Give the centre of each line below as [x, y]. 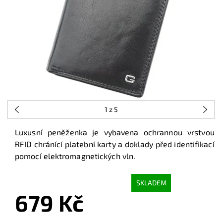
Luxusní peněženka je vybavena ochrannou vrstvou [115, 132]
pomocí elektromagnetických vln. [75, 156]
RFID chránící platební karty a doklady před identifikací [115, 144]
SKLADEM [151, 183]
